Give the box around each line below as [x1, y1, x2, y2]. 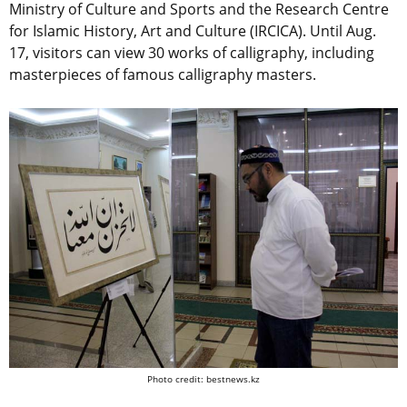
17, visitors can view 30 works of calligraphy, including [9, 43, 374, 64]
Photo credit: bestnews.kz [147, 372, 260, 385]
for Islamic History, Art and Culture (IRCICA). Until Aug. [9, 21, 376, 42]
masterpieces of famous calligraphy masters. [9, 65, 316, 85]
